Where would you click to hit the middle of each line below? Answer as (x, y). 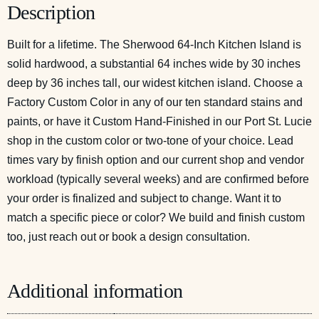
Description (51, 13)
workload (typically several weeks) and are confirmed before (158, 179)
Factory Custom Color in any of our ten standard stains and (155, 102)
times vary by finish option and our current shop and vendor (156, 159)
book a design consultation (179, 236)
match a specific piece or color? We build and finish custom (156, 217)
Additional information (95, 291)
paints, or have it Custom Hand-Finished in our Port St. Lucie (159, 121)
